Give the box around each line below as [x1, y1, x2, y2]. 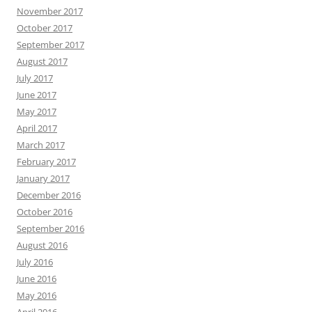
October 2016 [17, 205, 72, 218]
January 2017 [17, 172, 70, 185]
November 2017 [17, 5, 83, 17]
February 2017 [17, 155, 76, 168]
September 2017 [17, 38, 84, 51]
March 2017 [17, 139, 65, 151]
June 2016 [17, 272, 56, 285]
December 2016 [17, 189, 81, 201]
